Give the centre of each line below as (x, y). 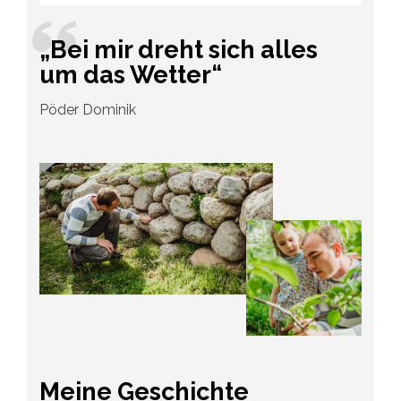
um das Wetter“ (131, 75)
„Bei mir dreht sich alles (179, 50)
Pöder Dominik (88, 110)
